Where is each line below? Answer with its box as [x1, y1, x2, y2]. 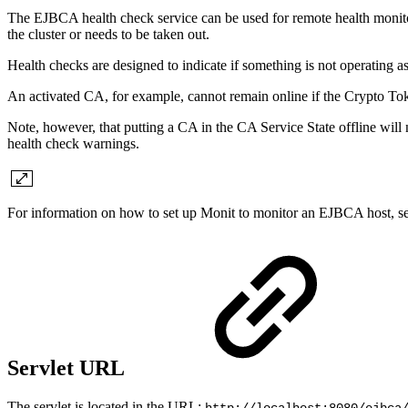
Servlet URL [7, 356, 129, 381]
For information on [7, 204, 119, 220]
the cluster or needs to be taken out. [7, 25, 209, 42]
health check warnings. [7, 135, 139, 151]
